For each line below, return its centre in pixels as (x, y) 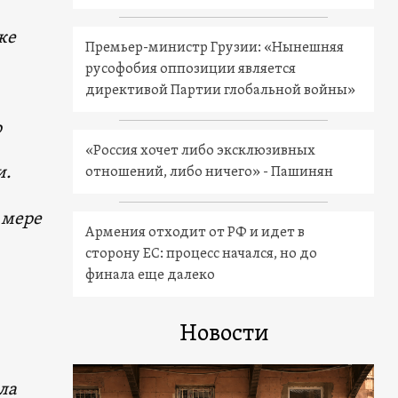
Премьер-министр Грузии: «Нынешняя (215, 48)
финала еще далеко (151, 275)
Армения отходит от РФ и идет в (195, 232)
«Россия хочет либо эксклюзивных (201, 151)
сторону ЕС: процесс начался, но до (202, 254)
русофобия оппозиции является (191, 69)
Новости (223, 334)
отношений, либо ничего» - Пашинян (210, 172)
